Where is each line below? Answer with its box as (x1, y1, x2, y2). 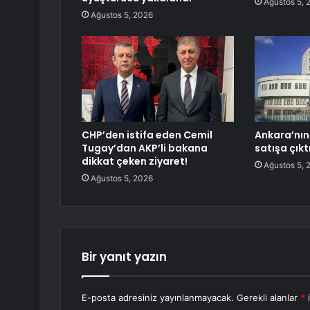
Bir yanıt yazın (82, 248, 167, 266)
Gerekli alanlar (237, 292, 300, 304)
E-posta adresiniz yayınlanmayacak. (82, 292, 234, 304)
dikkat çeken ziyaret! (82, 154, 188, 169)
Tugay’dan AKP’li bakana (82, 141, 208, 156)
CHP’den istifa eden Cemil (82, 128, 212, 143)
